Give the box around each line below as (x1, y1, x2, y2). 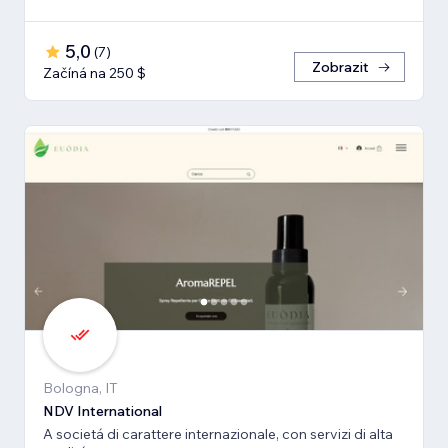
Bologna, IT (43, 379, 118, 398)
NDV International (43, 402, 162, 421)
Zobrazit (312, 58, 369, 77)
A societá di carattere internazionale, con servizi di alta (43, 425, 393, 444)
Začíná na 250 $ (43, 64, 146, 83)
